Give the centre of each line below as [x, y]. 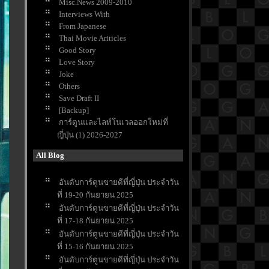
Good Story [77, 50]
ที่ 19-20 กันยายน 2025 [95, 195]
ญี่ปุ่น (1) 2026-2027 [90, 135]
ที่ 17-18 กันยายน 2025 [95, 220]
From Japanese [83, 26]
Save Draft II [79, 98]
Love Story [77, 62]
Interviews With [84, 14]
